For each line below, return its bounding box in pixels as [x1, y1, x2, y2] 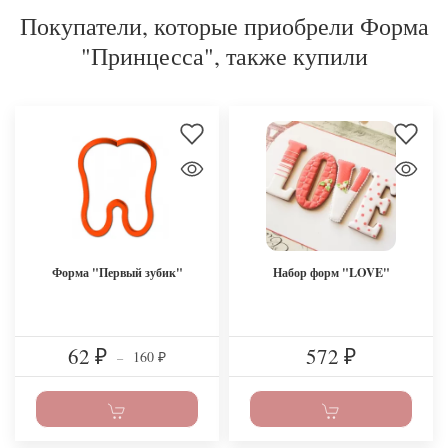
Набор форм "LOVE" [272, 262, 390, 281]
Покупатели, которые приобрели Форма [19, 9, 429, 42]
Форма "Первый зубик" [51, 262, 183, 281]
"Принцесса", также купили [80, 39, 368, 72]
